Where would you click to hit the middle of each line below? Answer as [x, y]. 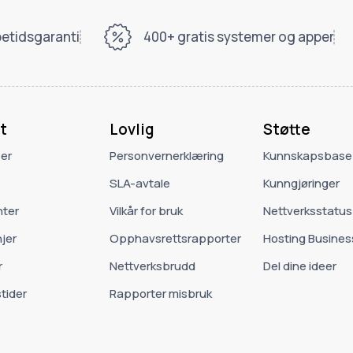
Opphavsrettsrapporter [175, 238]
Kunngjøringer [301, 183]
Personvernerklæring [166, 155]
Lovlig [131, 129]
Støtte [286, 129]
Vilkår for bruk [146, 210]
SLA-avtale [139, 183]
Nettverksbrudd [152, 266]
